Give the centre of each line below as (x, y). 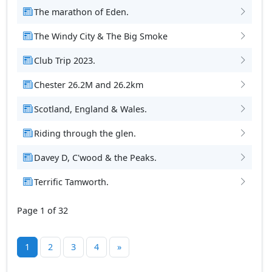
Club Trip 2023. (64, 60)
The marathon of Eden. (81, 12)
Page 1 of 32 (42, 210)
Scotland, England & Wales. (90, 109)
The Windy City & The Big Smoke (100, 36)
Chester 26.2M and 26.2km (88, 84)
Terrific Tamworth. (71, 182)
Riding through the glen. (85, 133)
